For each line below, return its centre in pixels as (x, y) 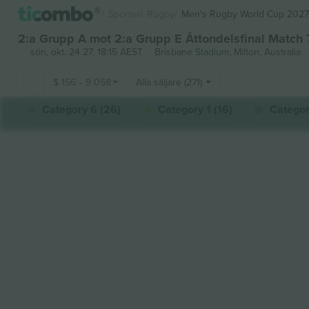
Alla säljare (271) (169, 82)
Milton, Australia (267, 52)
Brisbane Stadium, (194, 52)
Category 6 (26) (81, 109)
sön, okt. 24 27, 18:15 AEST (86, 52)
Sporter (124, 13)
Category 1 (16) (195, 109)
